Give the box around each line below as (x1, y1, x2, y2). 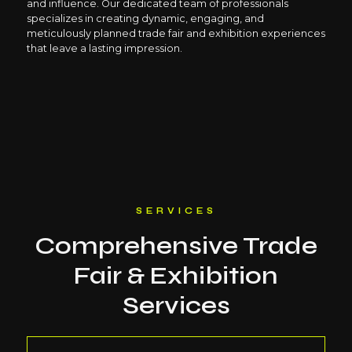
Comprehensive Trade (35, 230, 317, 262)
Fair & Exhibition (74, 260, 278, 291)
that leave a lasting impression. (26, 42, 182, 55)
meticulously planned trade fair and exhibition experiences (26, 27, 325, 40)
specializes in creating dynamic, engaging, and (26, 13, 264, 25)
